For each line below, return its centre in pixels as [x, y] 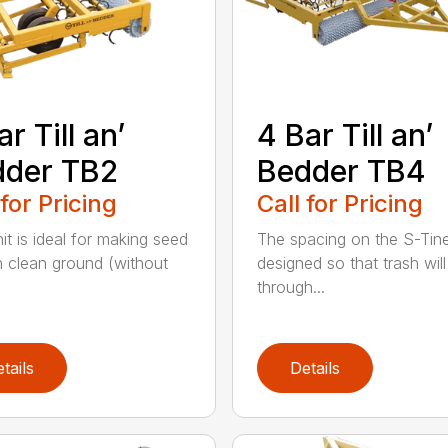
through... [290, 287]
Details [314, 368]
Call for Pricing [339, 204]
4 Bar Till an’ [344, 135]
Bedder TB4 [341, 171]
